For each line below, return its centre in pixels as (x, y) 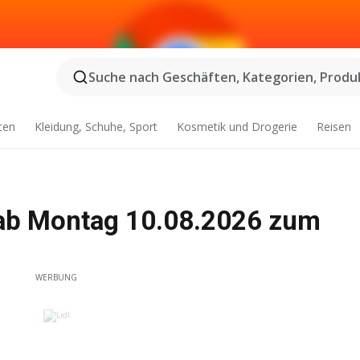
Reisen (333, 127)
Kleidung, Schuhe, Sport (96, 127)
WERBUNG (57, 277)
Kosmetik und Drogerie (237, 127)
